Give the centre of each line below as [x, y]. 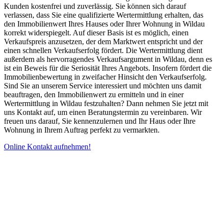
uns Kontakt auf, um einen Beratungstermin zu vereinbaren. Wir [103, 112]
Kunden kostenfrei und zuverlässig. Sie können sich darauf [95, 6]
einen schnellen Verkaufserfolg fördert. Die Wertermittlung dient [103, 51]
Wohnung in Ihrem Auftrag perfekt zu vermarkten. [82, 130]
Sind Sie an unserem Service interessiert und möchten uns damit [103, 86]
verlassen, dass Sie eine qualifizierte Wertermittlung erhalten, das [104, 15]
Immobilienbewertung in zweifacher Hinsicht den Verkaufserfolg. [105, 77]
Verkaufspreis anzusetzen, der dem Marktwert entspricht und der [103, 42]
